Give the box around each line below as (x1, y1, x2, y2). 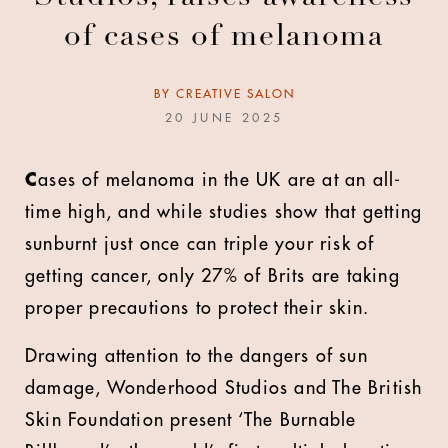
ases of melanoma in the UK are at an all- (38, 171, 402, 189)
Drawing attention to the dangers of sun (25, 347, 368, 365)
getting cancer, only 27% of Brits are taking (25, 267, 400, 285)
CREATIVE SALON (175, 88, 295, 100)
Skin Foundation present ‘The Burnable (25, 411, 357, 429)
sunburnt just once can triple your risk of (25, 235, 375, 253)
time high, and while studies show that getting (25, 203, 423, 221)
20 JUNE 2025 (164, 112, 284, 124)
